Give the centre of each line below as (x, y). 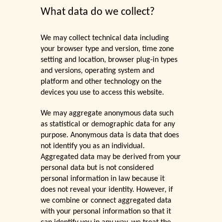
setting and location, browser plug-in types (109, 60)
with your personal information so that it (106, 212)
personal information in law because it (103, 179)
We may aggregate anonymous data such (107, 114)
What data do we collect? (98, 12)
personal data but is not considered (97, 168)
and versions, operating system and (98, 71)
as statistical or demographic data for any (108, 125)
